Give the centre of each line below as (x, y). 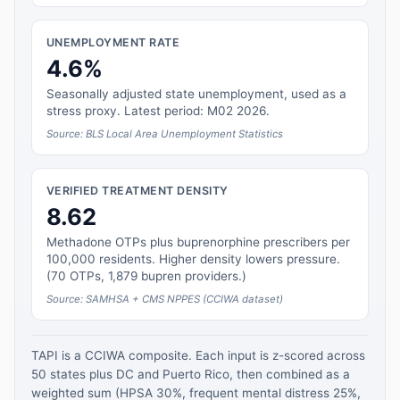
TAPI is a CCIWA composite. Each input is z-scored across (198, 356)
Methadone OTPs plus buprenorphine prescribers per (198, 242)
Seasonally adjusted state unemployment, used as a (196, 94)
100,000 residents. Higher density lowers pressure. (193, 258)
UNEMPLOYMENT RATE (113, 43)
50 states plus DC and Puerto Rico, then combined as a (190, 375)
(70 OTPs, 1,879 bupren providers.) (146, 275)
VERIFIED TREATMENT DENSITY (137, 191)
